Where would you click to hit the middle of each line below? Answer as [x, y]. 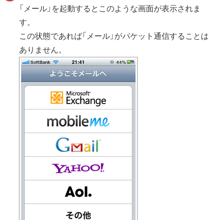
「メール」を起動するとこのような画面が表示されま [110, 9]
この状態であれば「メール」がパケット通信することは [114, 36]
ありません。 [43, 50]
